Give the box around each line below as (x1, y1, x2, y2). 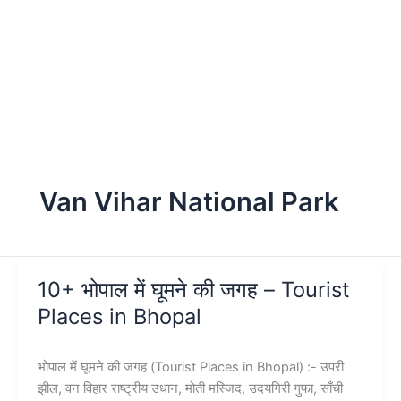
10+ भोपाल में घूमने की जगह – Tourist (37, 276, 350, 303)
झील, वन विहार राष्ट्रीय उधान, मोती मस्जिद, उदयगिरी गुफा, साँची (37, 380, 343, 397)
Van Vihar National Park (38, 185, 339, 218)
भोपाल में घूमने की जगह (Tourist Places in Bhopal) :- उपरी (37, 358, 344, 375)
